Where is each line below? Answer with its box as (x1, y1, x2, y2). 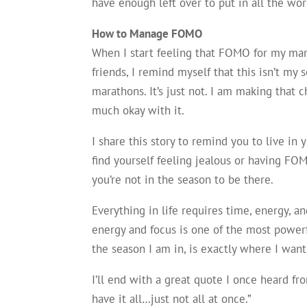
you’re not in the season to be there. (92, 172, 274, 187)
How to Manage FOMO (92, 26, 203, 41)
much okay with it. (92, 103, 185, 118)
